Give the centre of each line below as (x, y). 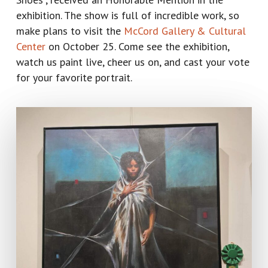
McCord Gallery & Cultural (185, 31)
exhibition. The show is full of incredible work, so (127, 15)
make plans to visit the (70, 31)
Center (31, 46)
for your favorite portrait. (74, 77)
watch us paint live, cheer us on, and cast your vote (133, 62)
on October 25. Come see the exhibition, (137, 46)
